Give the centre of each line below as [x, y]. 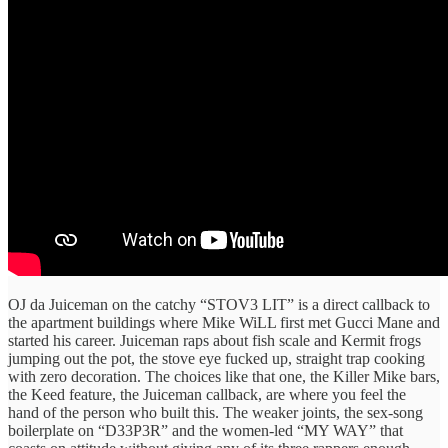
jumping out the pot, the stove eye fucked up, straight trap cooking [216, 358]
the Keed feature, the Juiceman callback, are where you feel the [207, 394]
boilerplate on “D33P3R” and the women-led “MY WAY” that [205, 430]
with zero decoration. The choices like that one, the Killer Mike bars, [224, 376]
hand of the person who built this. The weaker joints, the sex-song [215, 412]
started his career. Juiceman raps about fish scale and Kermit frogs [214, 340]
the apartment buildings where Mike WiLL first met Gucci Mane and [224, 322]
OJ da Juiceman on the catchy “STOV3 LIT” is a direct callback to [219, 304]
